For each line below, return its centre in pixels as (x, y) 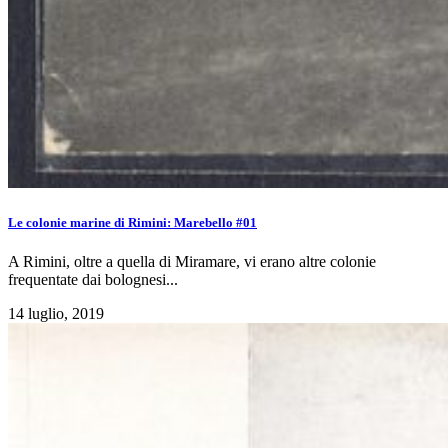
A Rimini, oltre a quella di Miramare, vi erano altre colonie (192, 261)
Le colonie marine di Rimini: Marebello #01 (132, 222)
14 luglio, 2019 (56, 313)
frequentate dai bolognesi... (93, 279)
